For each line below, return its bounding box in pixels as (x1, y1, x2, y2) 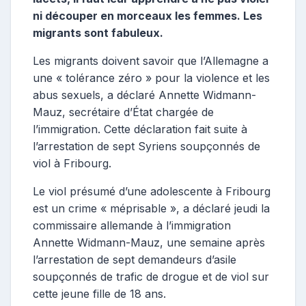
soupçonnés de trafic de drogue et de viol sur (33, 270, 269, 284)
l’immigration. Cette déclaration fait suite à (33, 122, 247, 137)
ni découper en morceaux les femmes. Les (33, 9, 262, 23)
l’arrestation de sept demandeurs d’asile (33, 253, 236, 267)
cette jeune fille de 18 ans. (33, 287, 166, 301)
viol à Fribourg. (33, 156, 111, 171)
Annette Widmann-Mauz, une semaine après (33, 236, 265, 250)
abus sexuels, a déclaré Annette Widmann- (33, 88, 256, 102)
